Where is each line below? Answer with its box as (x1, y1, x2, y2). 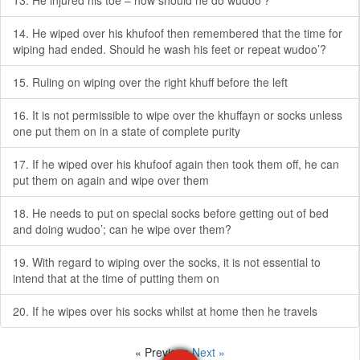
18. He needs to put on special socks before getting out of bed (13, 205, 329, 221)
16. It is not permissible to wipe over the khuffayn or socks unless (13, 107, 342, 123)
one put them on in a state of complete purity (13, 123, 240, 139)
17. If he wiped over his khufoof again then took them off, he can (13, 156, 339, 172)
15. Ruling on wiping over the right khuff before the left (13, 74, 288, 90)
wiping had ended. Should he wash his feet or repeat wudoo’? (13, 41, 326, 57)
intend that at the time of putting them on (13, 270, 219, 286)
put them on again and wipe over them (13, 172, 209, 188)
